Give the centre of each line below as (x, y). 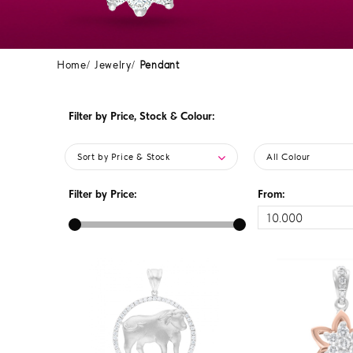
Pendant (159, 65)
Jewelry (113, 65)
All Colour (288, 157)
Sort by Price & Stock (124, 157)
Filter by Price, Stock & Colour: (142, 116)
